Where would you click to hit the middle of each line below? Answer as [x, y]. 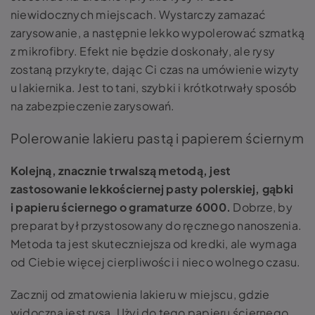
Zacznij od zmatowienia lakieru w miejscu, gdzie [140, 294]
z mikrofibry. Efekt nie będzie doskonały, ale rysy [143, 51]
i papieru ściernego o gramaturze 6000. [122, 207]
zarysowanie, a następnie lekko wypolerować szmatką [157, 33]
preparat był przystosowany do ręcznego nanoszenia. [156, 225]
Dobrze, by [263, 207]
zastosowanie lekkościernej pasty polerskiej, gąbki [152, 189]
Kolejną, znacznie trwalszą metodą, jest [121, 171]
